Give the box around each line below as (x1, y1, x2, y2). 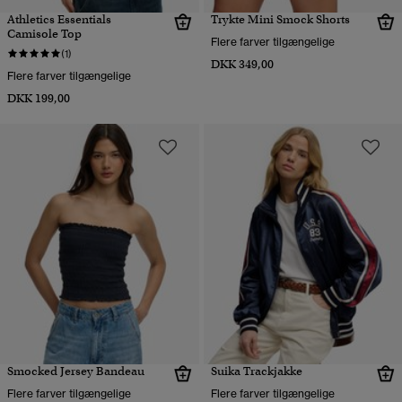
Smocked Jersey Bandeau (7, 363, 144, 380)
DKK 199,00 (7, 91, 70, 107)
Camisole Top (7, 26, 82, 42)
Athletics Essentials (7, 12, 111, 28)
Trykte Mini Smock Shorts (210, 12, 350, 28)
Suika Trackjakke (210, 363, 302, 380)
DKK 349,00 (210, 57, 274, 73)
